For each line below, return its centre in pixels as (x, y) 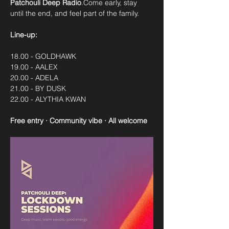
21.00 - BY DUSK (38, 88)
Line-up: (24, 35)
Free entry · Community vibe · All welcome (79, 121)
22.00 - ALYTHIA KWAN (48, 99)
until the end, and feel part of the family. (75, 13)
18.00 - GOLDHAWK (43, 56)
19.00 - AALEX (34, 67)
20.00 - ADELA (34, 78)
